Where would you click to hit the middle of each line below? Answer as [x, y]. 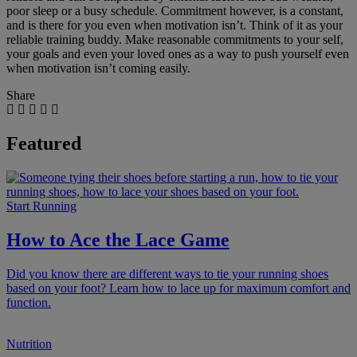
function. [29, 303]
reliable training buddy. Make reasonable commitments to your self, [175, 40]
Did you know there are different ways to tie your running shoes [167, 274]
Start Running [41, 206]
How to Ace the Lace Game [118, 240]
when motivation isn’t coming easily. [98, 69]
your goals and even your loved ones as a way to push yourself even [178, 54]
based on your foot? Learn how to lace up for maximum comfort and [178, 288]
